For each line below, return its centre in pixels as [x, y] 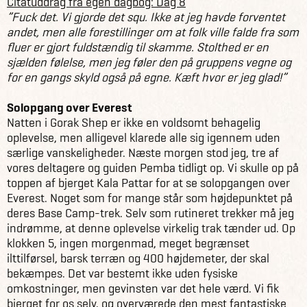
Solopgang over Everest [70, 107]
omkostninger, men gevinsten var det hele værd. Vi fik [143, 288]
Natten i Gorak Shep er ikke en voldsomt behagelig [134, 122]
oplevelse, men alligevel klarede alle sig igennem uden [144, 137]
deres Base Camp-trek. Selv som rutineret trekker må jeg [150, 213]
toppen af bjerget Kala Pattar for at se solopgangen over [148, 183]
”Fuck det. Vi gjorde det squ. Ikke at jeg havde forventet [146, 17]
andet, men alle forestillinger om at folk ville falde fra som [153, 32]
